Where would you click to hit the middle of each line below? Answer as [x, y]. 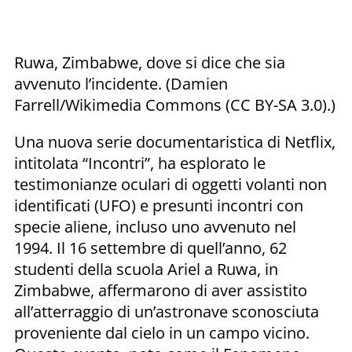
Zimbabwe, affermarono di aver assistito [161, 290]
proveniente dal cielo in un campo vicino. [162, 332]
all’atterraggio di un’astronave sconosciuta [167, 311]
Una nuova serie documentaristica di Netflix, [175, 141]
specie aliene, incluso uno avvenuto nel [155, 226]
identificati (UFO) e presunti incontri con [159, 205]
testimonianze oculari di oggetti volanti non [170, 184]
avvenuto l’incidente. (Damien [121, 83]
